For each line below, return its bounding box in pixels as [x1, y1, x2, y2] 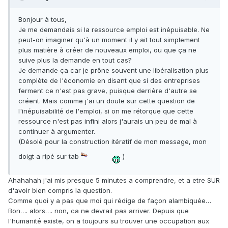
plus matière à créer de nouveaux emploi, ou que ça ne [18, 46, 196, 54]
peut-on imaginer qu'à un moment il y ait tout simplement [18, 36, 200, 44]
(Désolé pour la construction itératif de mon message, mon [18, 137, 207, 146]
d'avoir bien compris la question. [8, 186, 112, 195]
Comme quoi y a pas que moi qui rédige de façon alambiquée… [8, 196, 211, 205]
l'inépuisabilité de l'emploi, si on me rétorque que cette [18, 107, 193, 116]
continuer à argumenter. [18, 127, 95, 136]
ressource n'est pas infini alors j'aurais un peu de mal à [18, 117, 197, 126]
